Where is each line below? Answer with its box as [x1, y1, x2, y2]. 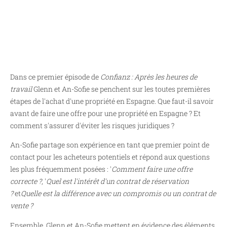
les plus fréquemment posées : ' [10, 164, 111, 174]
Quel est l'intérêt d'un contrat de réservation [46, 176, 189, 186]
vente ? [10, 201, 33, 211]
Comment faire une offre [111, 164, 193, 174]
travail [10, 84, 32, 94]
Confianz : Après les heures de [100, 72, 197, 82]
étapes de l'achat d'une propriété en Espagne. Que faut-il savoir [10, 96, 214, 106]
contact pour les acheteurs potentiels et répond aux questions [10, 152, 210, 162]
